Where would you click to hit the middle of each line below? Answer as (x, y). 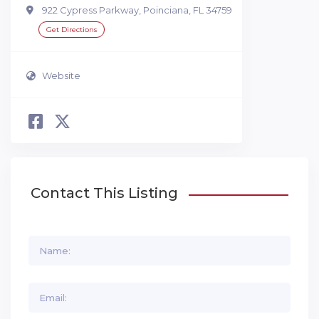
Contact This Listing (104, 193)
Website (61, 75)
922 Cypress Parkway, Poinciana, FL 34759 (137, 10)
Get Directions (72, 30)
